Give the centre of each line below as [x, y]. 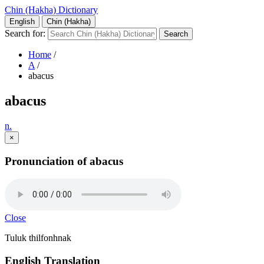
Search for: [25, 33]
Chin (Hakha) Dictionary [51, 10]
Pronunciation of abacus [64, 161]
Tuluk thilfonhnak [38, 238]
